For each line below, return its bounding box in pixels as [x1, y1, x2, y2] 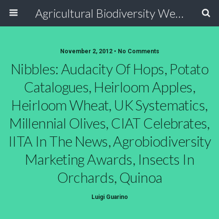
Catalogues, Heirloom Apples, [24, 79, 195, 95]
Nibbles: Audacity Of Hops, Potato [11, 61, 208, 77]
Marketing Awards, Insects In [25, 151, 194, 168]
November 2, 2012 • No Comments [60, 48, 159, 55]
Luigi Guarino [91, 194, 128, 200]
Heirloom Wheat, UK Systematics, [11, 97, 208, 113]
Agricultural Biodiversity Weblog [175, 6, 183, 20]
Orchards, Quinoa [57, 169, 162, 186]
